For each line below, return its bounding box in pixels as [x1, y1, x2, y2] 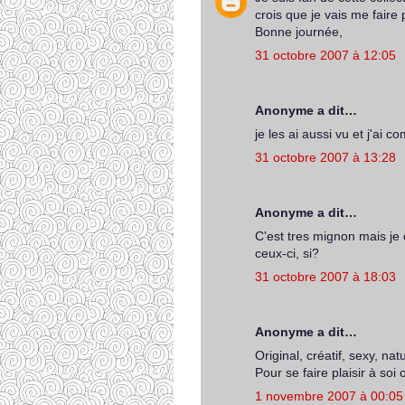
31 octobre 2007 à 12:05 [255, 48, 396, 62]
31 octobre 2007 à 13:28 [255, 150, 396, 165]
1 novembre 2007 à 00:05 [255, 389, 403, 403]
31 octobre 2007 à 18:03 [255, 269, 396, 284]
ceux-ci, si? [255, 246, 319, 260]
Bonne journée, [255, 24, 343, 39]
